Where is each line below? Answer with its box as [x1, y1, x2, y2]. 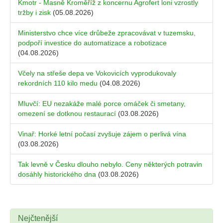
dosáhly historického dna [18, 170, 96, 179]
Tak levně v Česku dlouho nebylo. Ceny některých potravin [18, 160, 202, 169]
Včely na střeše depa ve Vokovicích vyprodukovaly [18, 69, 176, 78]
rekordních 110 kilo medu [18, 79, 98, 88]
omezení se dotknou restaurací [18, 110, 116, 118]
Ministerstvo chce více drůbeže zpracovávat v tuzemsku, [18, 29, 196, 37]
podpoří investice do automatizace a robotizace [18, 39, 167, 47]
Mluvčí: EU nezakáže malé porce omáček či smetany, [18, 100, 186, 108]
